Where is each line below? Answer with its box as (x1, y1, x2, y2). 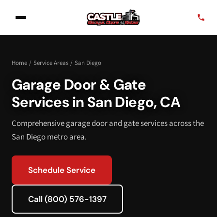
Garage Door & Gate (12, 75, 146, 94)
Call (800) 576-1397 (28, 194, 107, 204)
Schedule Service (28, 165, 95, 175)
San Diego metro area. (12, 131, 87, 143)
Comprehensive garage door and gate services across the (12, 118, 204, 129)
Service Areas (33, 59, 68, 67)
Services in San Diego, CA (12, 93, 180, 111)
